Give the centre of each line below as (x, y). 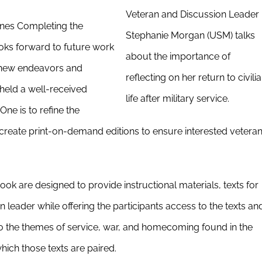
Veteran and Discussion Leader (192, 14)
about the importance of (178, 56)
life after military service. (177, 99)
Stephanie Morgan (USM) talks (190, 35)
